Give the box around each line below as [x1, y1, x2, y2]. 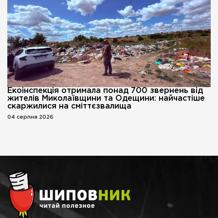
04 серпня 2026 [7, 114, 54, 120]
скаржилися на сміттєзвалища [7, 102, 131, 110]
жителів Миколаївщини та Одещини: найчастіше [7, 94, 205, 102]
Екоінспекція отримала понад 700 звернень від [7, 87, 203, 94]
